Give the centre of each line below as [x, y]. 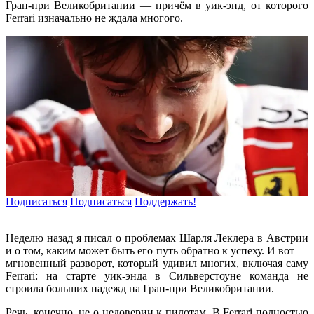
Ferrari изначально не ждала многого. [94, 18]
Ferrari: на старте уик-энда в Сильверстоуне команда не [157, 276]
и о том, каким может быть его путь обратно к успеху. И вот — [157, 251]
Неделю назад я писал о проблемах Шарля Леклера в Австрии [157, 238]
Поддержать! [165, 202]
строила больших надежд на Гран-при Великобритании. [140, 289]
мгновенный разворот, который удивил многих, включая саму [157, 264]
